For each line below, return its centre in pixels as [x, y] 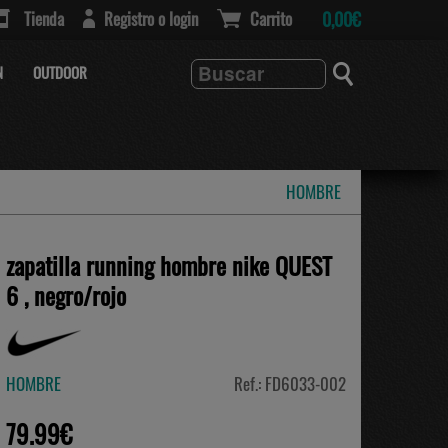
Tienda [44, 18]
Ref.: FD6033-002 [290, 383]
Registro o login [151, 18]
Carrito [271, 18]
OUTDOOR [60, 72]
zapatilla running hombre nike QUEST [169, 265]
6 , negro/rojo [66, 295]
